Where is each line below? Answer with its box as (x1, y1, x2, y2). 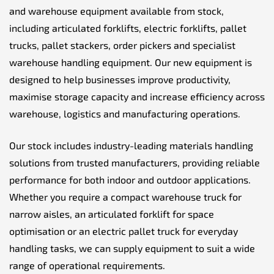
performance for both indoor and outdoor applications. (9, 173, 251, 185)
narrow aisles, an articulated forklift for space (9, 207, 214, 220)
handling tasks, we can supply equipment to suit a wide (9, 242, 255, 254)
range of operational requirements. (9, 259, 165, 271)
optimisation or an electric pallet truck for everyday (9, 224, 238, 237)
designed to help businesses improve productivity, (9, 73, 231, 85)
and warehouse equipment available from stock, (9, 4, 224, 17)
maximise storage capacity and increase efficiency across (9, 90, 265, 102)
